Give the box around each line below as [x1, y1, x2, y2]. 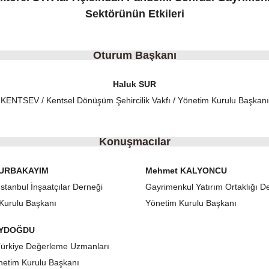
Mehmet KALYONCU [145, 166, 227, 175]
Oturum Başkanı [92, 49, 177, 61]
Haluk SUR [113, 79, 156, 89]
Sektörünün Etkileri [85, 8, 184, 20]
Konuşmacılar [98, 136, 171, 148]
